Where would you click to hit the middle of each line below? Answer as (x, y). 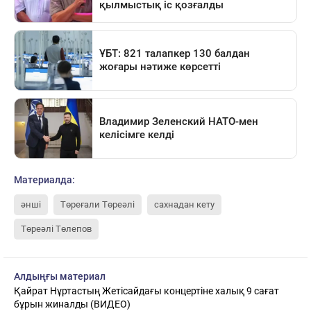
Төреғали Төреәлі (98, 204)
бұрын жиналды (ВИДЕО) (72, 304)
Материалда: (44, 179)
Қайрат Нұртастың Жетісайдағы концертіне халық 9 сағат (146, 291)
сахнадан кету (184, 204)
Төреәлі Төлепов (56, 228)
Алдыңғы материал (60, 276)
